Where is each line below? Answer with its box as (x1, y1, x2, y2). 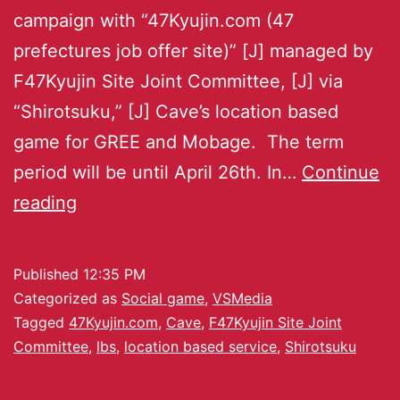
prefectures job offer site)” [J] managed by (13, 39, 373, 62)
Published (13, 264, 83, 283)
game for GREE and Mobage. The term (13, 130, 344, 153)
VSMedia (212, 288, 272, 307)
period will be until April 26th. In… (13, 161, 302, 183)
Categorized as (13, 288, 121, 307)
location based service (124, 337, 277, 355)
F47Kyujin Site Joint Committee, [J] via (13, 70, 343, 92)
